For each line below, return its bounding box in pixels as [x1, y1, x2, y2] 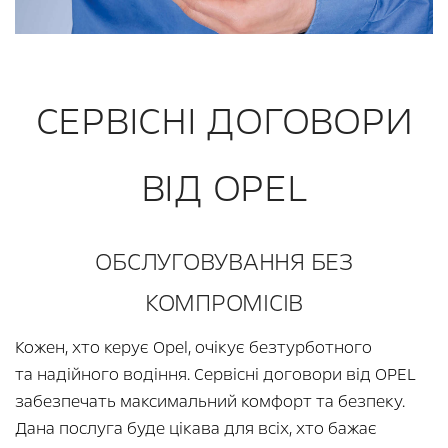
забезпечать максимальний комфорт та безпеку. [15, 390, 405, 414]
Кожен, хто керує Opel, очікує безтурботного [15, 336, 372, 360]
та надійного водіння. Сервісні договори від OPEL [15, 363, 416, 387]
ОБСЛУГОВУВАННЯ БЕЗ [95, 246, 353, 280]
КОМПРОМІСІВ [144, 287, 304, 321]
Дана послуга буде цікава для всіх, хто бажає [15, 417, 377, 441]
